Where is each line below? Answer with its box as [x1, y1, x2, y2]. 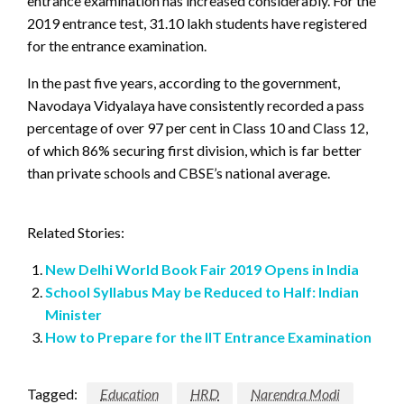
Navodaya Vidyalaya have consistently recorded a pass [27, 96, 364, 114]
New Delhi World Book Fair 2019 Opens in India [45, 260, 359, 278]
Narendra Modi [251, 384, 340, 402]
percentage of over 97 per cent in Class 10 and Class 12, [27, 118, 368, 136]
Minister [45, 305, 102, 323]
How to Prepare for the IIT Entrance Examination [45, 327, 372, 345]
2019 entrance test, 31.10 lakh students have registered [27, 14, 367, 32]
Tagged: [27, 384, 78, 402]
